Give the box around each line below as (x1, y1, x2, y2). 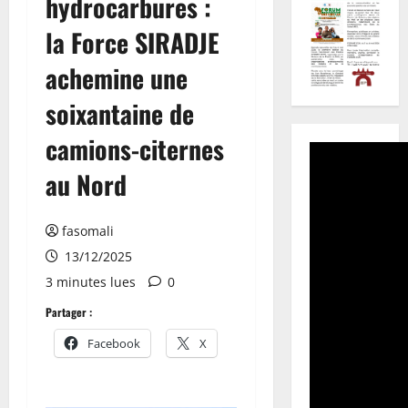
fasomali (62, 221, 114, 240)
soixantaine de (46, 94, 194, 132)
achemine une (46, 58, 188, 97)
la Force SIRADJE (46, 23, 219, 61)
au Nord (46, 165, 127, 203)
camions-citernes (46, 129, 224, 168)
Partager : (46, 303, 92, 320)
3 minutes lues (46, 272, 136, 291)
